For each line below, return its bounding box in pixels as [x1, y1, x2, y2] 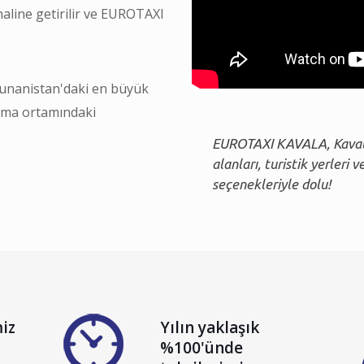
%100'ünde [160, 336, 244, 358]
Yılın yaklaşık [160, 316, 260, 338]
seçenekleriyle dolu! [212, 175, 331, 192]
